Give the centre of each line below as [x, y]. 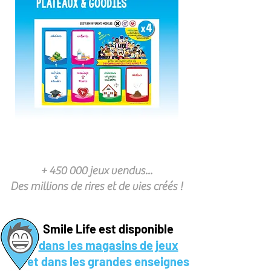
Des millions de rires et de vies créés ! [96, 187]
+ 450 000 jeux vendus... [96, 171]
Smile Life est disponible [108, 229]
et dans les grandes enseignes [108, 262]
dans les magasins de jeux [108, 245]
